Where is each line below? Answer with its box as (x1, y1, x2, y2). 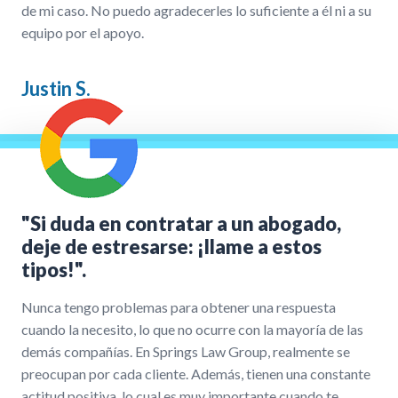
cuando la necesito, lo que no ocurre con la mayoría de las (21, 320, 363, 338)
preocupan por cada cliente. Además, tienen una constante (21, 364, 370, 382)
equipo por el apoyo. (21, 23, 144, 41)
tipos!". (21, 257, 86, 282)
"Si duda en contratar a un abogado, (21, 211, 341, 235)
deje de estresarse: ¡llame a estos (21, 234, 322, 259)
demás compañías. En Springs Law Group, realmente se (21, 342, 350, 360)
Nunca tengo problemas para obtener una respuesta (21, 298, 336, 315)
